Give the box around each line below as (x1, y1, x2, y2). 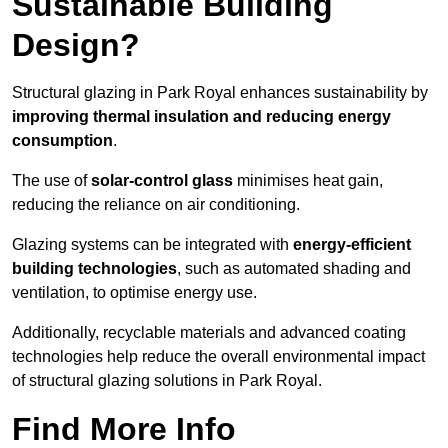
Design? (12, 27, 140, 64)
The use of (12, 172, 91, 190)
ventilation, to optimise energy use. (12, 284, 257, 302)
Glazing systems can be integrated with (12, 236, 293, 254)
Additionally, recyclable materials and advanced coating (12, 324, 406, 342)
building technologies (12, 260, 177, 278)
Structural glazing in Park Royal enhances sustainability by (12, 84, 428, 102)
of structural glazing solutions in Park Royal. (12, 372, 322, 390)
